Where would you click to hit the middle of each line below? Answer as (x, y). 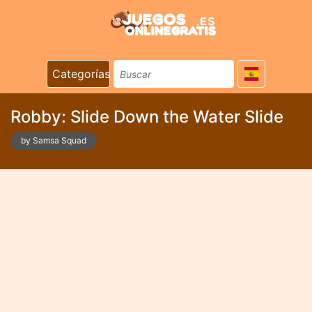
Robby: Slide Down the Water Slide (147, 117)
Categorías (81, 74)
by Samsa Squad (54, 140)
